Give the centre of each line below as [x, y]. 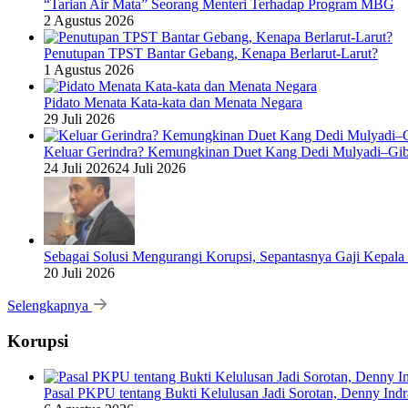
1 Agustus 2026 [89, 70]
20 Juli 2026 [79, 273]
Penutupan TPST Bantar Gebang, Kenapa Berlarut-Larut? [211, 54]
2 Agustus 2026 [89, 21]
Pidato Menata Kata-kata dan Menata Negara [173, 103]
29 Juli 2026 [79, 119]
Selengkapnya [50, 306]
